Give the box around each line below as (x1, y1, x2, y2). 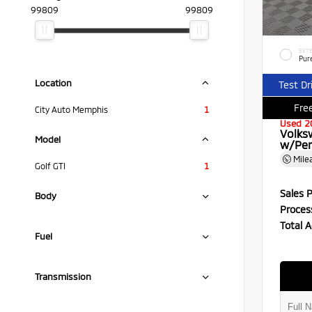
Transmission (35, 271, 91, 282)
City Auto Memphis (35, 104, 108, 114)
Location (35, 77, 72, 88)
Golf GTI (35, 161, 65, 171)
